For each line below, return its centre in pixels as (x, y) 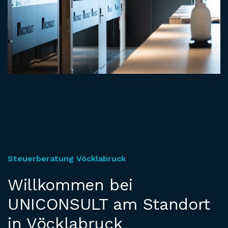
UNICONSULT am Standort (109, 204)
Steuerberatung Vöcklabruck (67, 159)
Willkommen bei (70, 185)
